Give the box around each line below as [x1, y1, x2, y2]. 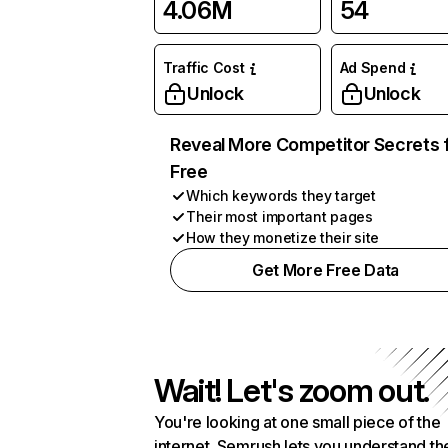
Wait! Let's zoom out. [154, 371, 430, 410]
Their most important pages [186, 208, 373, 225]
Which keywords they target [186, 187, 376, 204]
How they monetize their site [186, 229, 380, 246]
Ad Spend [339, 59, 406, 76]
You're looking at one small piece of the [154, 412, 441, 432]
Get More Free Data [251, 260, 400, 280]
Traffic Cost [163, 59, 245, 76]
